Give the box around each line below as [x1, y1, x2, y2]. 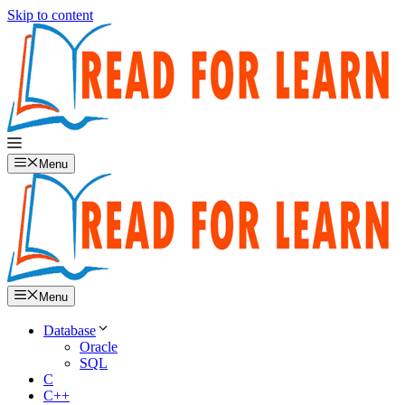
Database [43, 322, 96, 338]
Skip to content [7, 7, 93, 23]
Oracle [80, 338, 118, 354]
